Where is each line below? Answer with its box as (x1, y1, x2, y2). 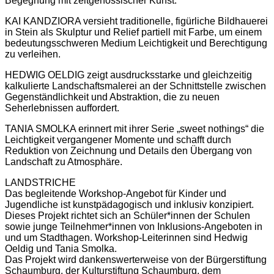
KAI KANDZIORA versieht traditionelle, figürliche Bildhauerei (5, 16, 268, 27)
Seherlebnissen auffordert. (5, 103, 119, 114)
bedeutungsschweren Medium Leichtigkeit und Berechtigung (5, 38, 267, 49)
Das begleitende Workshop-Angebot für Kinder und (5, 188, 226, 199)
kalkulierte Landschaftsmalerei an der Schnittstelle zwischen (5, 81, 266, 92)
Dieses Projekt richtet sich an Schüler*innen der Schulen (5, 210, 250, 221)
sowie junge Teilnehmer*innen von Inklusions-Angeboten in (5, 221, 262, 232)
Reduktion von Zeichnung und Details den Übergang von (5, 146, 252, 157)
